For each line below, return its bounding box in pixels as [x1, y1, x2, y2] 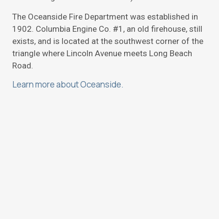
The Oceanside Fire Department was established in [12, 11, 198, 22]
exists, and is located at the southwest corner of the [12, 36, 203, 46]
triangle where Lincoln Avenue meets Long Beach [12, 48, 192, 58]
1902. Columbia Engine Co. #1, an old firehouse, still [12, 23, 202, 34]
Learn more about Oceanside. [12, 78, 124, 90]
